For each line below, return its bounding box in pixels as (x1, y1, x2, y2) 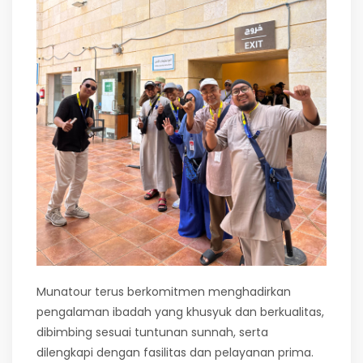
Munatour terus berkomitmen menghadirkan (36, 284, 291, 301)
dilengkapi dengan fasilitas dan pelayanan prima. (36, 344, 314, 361)
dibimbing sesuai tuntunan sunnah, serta (36, 324, 268, 341)
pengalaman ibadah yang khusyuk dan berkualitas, (36, 304, 324, 321)
